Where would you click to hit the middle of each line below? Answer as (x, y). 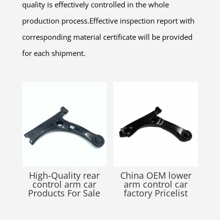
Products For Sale (64, 193)
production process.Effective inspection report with (108, 21)
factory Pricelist (156, 193)
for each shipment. (54, 53)
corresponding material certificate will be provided (107, 37)
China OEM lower (156, 176)
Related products (73, 68)
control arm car (64, 184)
